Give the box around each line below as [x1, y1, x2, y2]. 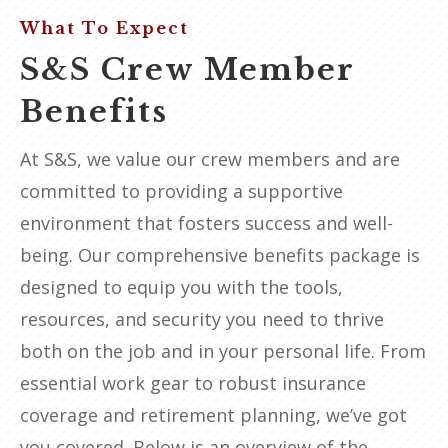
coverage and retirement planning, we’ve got [20, 402, 407, 427]
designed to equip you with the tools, [20, 274, 343, 299]
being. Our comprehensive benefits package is [20, 242, 420, 267]
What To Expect [20, 17, 189, 38]
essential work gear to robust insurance [20, 370, 366, 395]
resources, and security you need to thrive [20, 306, 384, 331]
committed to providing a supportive [20, 178, 343, 203]
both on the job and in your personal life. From [20, 338, 426, 363]
